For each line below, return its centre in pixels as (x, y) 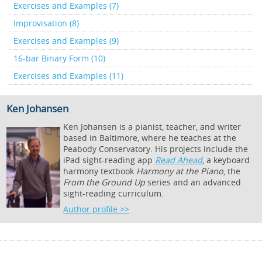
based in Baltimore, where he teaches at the (150, 138)
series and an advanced (193, 182)
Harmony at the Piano (180, 171)
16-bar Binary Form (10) (59, 58)
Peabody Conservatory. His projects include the (156, 149)
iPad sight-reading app (109, 160)
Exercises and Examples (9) (66, 41)
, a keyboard (226, 160)
